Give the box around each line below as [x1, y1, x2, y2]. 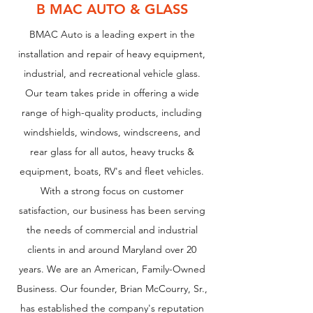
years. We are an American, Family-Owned [18, 263, 205, 276]
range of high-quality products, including [22, 106, 202, 119]
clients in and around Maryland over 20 [27, 243, 196, 256]
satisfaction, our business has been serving [18, 204, 205, 217]
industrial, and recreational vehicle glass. [23, 67, 201, 80]
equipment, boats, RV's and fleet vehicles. [20, 165, 204, 178]
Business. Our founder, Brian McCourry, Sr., [16, 282, 208, 296]
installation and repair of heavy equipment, [18, 48, 205, 61]
